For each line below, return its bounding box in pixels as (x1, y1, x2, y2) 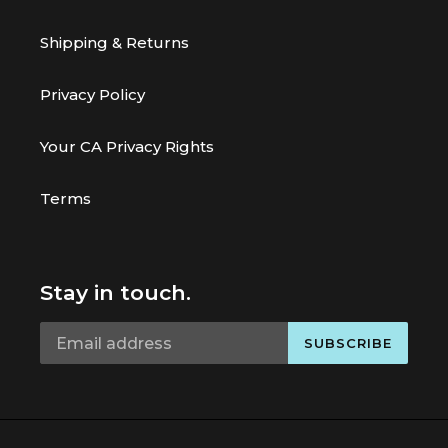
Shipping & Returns (40, 32, 189, 52)
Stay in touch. (40, 279, 191, 305)
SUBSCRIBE (303, 334, 392, 351)
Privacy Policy (40, 84, 145, 104)
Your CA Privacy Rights (40, 136, 214, 156)
